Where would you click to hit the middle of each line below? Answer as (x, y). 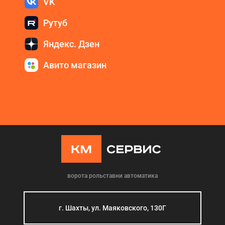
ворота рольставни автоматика (113, 176)
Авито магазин (75, 65)
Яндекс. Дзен (71, 44)
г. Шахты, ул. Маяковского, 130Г (113, 208)
